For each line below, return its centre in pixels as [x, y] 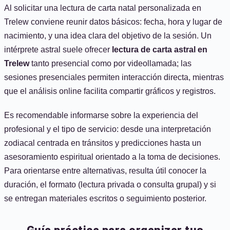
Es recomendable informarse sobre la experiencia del [101, 115]
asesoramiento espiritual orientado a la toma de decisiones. [112, 157]
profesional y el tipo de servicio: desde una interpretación [108, 129]
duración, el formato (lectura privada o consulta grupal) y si [110, 185]
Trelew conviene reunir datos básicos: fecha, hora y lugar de [113, 22]
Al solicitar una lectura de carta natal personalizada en [103, 8]
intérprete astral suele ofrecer [58, 50]
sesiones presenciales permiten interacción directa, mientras [114, 77]
